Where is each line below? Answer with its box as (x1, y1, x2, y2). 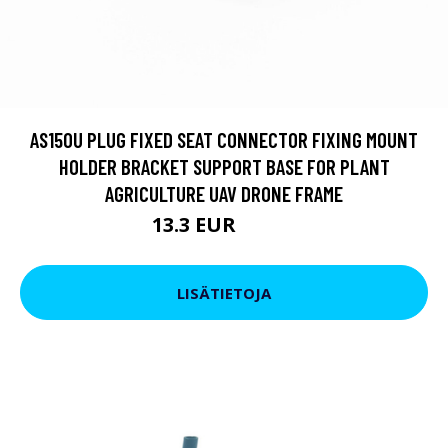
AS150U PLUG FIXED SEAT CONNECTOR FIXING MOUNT (30, 127, 418, 152)
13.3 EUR (151, 211, 241, 238)
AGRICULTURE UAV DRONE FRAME (105, 181, 343, 206)
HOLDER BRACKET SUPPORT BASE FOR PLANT (58, 154, 390, 179)
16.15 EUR (240, 219, 297, 236)
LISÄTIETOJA (177, 282, 271, 303)
